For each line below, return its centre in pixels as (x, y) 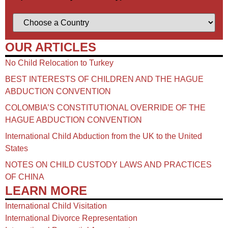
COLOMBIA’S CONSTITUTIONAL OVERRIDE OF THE (105, 107)
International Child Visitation (56, 206)
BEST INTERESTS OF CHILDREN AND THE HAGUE (104, 79)
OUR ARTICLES (51, 47)
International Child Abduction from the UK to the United (104, 136)
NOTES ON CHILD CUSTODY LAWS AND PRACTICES (108, 164)
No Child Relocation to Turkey (59, 63)
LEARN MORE (46, 190)
